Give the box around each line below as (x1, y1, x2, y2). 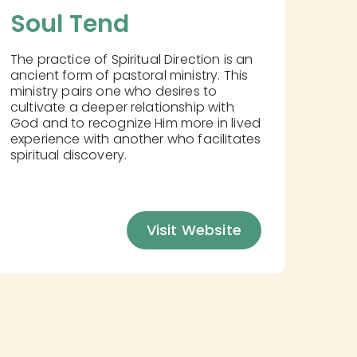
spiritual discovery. (10, 145, 127, 164)
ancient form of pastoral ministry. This (10, 65, 249, 84)
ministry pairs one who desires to (10, 81, 218, 100)
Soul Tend (10, 6, 130, 41)
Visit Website (146, 219, 241, 240)
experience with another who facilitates (10, 129, 261, 148)
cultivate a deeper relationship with (10, 97, 234, 116)
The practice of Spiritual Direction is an (10, 49, 253, 69)
